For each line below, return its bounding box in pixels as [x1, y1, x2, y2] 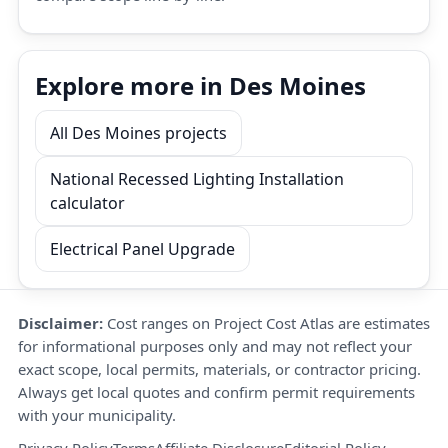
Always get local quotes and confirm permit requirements [18, 382, 415, 402]
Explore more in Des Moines [35, 69, 366, 102]
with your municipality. [18, 405, 176, 425]
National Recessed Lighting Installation [50, 168, 344, 190]
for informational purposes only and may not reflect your [18, 336, 412, 356]
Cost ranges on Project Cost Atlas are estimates [103, 313, 430, 333]
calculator [50, 192, 125, 214]
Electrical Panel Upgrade [50, 238, 235, 260]
